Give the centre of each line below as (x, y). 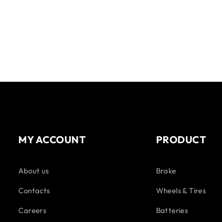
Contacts (34, 190)
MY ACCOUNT (52, 139)
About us (34, 170)
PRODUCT (181, 139)
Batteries (172, 210)
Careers (32, 210)
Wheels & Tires (181, 190)
